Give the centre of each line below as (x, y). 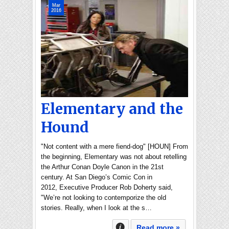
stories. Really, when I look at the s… (96, 208)
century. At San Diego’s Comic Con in (97, 177)
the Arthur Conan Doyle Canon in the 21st (102, 167)
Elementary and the (112, 109)
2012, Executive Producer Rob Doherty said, (107, 187)
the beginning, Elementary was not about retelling (114, 157)
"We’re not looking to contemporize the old (104, 198)
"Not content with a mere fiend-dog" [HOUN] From (114, 146)
